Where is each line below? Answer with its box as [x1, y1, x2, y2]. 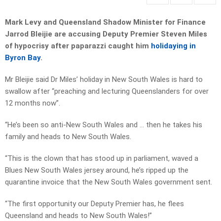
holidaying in [151, 41, 196, 51]
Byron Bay [5, 53, 40, 63]
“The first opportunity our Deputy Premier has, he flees [5, 199, 184, 209]
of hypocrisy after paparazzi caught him [5, 41, 151, 51]
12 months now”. [5, 99, 60, 108]
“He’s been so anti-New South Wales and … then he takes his [5, 120, 202, 130]
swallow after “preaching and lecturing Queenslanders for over [5, 87, 209, 96]
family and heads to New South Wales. [5, 132, 131, 142]
